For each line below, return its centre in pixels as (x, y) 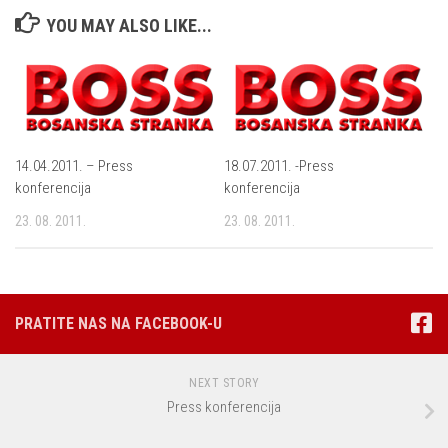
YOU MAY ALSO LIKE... (128, 25)
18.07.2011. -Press (279, 166)
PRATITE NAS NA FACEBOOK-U (118, 324)
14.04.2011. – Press (74, 166)
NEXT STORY (224, 383)
